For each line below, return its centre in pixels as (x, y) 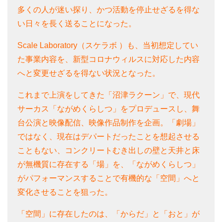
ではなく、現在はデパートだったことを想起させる (109, 136)
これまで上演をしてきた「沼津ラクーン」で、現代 (109, 95)
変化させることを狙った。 (65, 192)
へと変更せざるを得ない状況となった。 (89, 73)
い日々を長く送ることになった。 (77, 23)
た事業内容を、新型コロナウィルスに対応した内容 (109, 59)
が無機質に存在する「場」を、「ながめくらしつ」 (109, 164)
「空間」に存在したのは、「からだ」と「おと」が (109, 214)
